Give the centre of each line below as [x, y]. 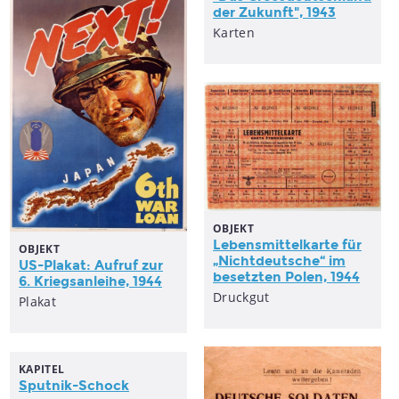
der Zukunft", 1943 [274, 12]
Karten [234, 33]
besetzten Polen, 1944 [286, 277]
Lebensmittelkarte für [287, 244]
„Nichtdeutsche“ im [279, 261]
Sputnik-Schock [74, 386]
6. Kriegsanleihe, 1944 [90, 282]
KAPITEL [42, 369]
